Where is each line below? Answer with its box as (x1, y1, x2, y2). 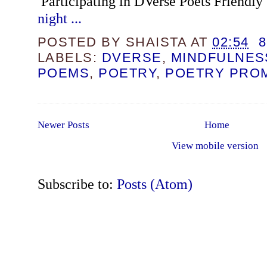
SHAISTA (125, 35, 187, 50)
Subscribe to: (37, 176, 117, 193)
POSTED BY (37, 35, 126, 50)
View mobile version (171, 140, 259, 152)
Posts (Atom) (116, 176, 193, 193)
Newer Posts (37, 119, 89, 131)
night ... (37, 10, 85, 27)
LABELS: (37, 50, 102, 66)
